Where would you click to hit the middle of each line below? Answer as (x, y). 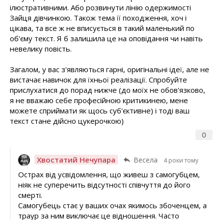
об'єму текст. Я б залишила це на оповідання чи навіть (106, 39)
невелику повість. (41, 49)
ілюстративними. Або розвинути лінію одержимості (100, 8)
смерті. (30, 195)
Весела (145, 160)
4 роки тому (181, 161)
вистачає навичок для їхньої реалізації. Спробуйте (98, 80)
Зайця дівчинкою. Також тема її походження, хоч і (98, 18)
